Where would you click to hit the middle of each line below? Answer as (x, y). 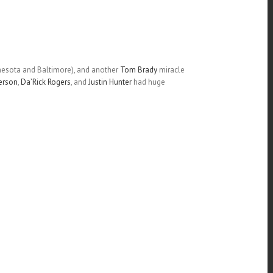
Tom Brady (138, 70)
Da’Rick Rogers (45, 82)
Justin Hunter (110, 82)
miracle (171, 70)
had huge (148, 82)
